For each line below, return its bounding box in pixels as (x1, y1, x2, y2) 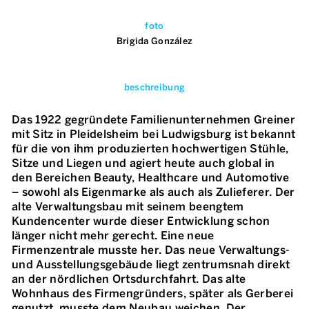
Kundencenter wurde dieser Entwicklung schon (12, 215, 270, 228)
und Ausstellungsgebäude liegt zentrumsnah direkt (12, 258, 290, 272)
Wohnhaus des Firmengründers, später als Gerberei (12, 287, 294, 301)
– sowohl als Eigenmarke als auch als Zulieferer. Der (12, 186, 295, 199)
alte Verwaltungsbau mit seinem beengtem (12, 200, 244, 214)
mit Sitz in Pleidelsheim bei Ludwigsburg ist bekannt (12, 128, 296, 141)
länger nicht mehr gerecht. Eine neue (12, 229, 215, 243)
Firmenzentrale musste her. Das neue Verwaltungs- (12, 243, 290, 257)
